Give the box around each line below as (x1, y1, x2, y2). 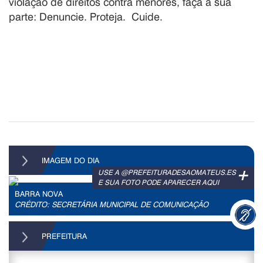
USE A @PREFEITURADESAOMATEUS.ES (98, 167, 236, 177)
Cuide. (131, 9, 168, 23)
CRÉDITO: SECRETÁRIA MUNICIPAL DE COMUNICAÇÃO (15, 199, 208, 210)
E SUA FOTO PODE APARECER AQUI (98, 177, 219, 187)
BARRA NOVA (15, 188, 63, 199)
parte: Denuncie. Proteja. (9, 9, 131, 23)
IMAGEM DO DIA (39, 154, 99, 165)
